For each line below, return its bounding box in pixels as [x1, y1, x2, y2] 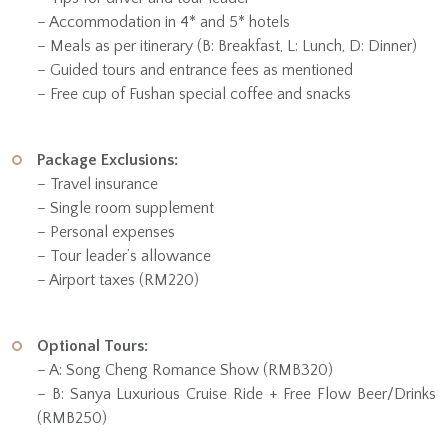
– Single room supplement [37, 199, 214, 218]
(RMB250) [37, 409, 107, 428]
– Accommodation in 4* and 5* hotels [37, 13, 290, 32]
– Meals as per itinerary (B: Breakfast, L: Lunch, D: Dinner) [37, 37, 417, 56]
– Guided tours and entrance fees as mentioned [37, 61, 353, 80]
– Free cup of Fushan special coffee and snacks [37, 85, 351, 104]
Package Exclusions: [37, 151, 178, 170]
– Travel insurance [37, 175, 158, 194]
